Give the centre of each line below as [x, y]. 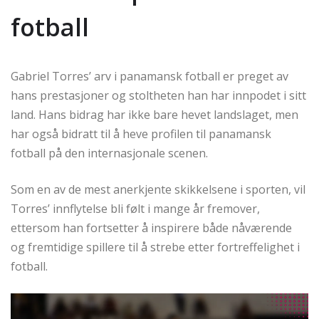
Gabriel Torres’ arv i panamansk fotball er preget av [150, 76]
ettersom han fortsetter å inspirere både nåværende [151, 228]
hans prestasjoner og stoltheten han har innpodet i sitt [158, 95]
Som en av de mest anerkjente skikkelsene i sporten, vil [158, 189]
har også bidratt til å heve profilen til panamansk [141, 134]
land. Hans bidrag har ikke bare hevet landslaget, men [155, 115]
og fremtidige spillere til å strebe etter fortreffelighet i [155, 247]
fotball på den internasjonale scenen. [109, 153]
